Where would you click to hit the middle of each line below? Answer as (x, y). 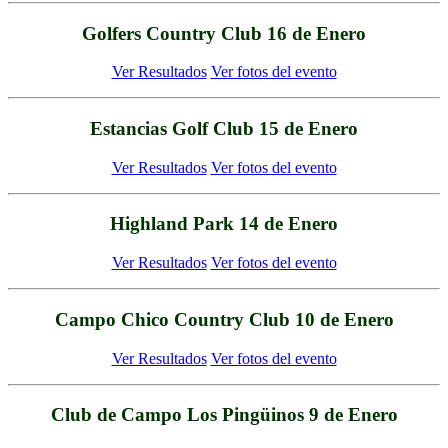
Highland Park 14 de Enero (224, 224)
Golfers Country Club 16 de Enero (224, 33)
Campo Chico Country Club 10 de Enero (224, 319)
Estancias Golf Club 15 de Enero (224, 129)
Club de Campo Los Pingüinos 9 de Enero (224, 415)
